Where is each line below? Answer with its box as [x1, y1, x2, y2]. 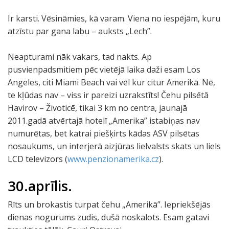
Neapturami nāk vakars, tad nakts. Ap [8, 51, 152, 62]
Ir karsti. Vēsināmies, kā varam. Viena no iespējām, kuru [8, 13, 220, 24]
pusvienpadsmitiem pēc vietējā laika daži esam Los [8, 64, 200, 75]
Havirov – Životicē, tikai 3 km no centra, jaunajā [8, 102, 187, 113]
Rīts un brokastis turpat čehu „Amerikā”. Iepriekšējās [8, 199, 211, 210]
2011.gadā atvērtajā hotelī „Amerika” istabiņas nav [8, 115, 200, 126]
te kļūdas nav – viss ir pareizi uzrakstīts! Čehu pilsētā [8, 89, 209, 101]
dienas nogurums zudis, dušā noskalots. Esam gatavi [8, 212, 209, 223]
